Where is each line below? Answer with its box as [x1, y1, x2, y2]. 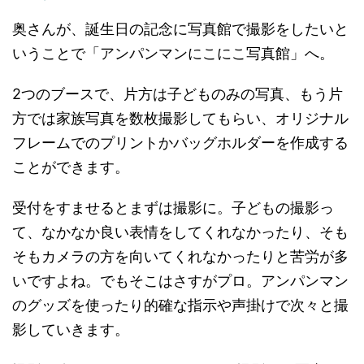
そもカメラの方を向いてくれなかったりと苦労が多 [12, 247, 349, 265]
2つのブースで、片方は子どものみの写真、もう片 [12, 84, 343, 102]
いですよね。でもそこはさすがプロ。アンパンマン [12, 271, 349, 289]
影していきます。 [12, 320, 129, 338]
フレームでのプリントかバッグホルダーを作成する [12, 133, 349, 151]
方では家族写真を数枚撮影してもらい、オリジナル [12, 109, 349, 127]
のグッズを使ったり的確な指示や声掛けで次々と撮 [12, 296, 349, 314]
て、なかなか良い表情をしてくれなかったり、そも [12, 223, 349, 240]
